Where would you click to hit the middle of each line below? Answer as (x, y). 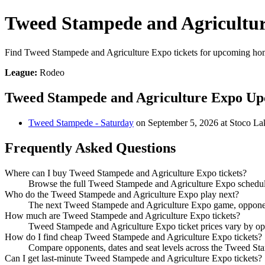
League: (21, 72)
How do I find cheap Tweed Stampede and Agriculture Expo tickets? (133, 237)
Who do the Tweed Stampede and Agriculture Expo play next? (122, 194)
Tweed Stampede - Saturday (81, 122)
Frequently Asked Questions (90, 148)
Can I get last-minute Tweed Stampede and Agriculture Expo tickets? (133, 258)
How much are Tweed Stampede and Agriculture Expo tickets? (122, 215)
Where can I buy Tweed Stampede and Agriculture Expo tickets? (126, 173)
